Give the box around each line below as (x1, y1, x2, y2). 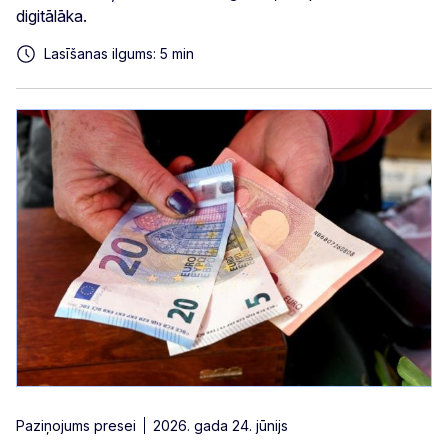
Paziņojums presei (16, 417, 136, 435)
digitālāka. (16, 6, 87, 27)
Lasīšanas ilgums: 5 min (44, 45, 194, 63)
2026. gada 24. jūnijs (153, 417, 288, 435)
